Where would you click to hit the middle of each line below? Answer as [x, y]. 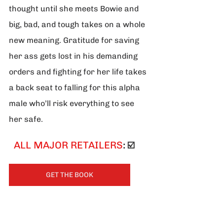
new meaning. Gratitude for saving [75, 40]
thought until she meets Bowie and [75, 9]
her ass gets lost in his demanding [74, 56]
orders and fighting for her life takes [79, 72]
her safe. [26, 119]
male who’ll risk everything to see [73, 104]
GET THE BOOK [70, 175]
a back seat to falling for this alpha [75, 88]
